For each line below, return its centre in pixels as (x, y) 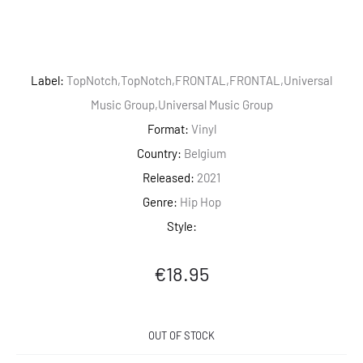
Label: (47, 80)
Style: (181, 226)
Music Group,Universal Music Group (181, 105)
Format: (168, 129)
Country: (159, 153)
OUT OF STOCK (181, 335)
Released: (169, 177)
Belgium (204, 153)
